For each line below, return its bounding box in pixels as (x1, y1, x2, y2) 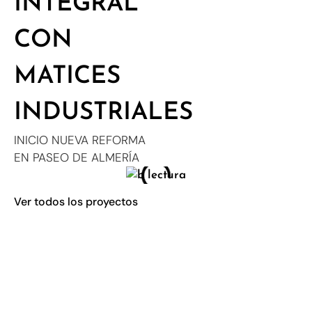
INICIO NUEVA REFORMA (14, 132, 146, 148)
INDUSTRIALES (14, 101, 193, 125)
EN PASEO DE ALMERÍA (14, 150, 139, 165)
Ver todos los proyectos (14, 194, 138, 209)
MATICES (14, 65, 120, 89)
